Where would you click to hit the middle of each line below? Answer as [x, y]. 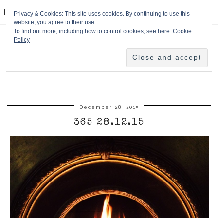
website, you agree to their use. [55, 22]
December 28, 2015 [109, 107]
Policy [22, 40]
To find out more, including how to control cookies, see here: [93, 31]
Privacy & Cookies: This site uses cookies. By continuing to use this [102, 14]
